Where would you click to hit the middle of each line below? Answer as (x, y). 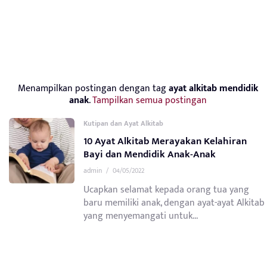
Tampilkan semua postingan (150, 100)
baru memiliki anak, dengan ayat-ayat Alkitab (174, 203)
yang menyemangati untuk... (141, 216)
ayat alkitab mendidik (213, 88)
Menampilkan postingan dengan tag (93, 88)
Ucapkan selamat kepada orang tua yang (166, 190)
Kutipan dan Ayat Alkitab (123, 123)
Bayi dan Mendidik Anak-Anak (150, 154)
